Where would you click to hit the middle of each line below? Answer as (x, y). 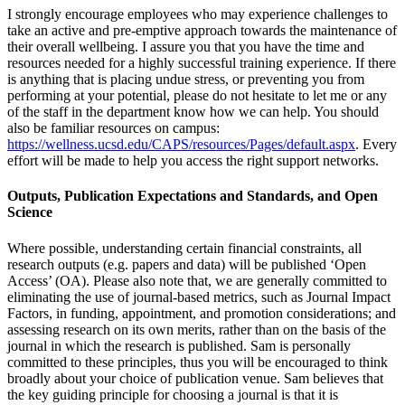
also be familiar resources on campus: (113, 128)
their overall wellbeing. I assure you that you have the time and (186, 47)
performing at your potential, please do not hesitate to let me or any (197, 96)
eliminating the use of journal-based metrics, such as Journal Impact (199, 297)
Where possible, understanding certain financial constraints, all (184, 248)
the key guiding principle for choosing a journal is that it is (173, 394)
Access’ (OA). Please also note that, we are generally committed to (197, 280)
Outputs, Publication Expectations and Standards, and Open (193, 196)
